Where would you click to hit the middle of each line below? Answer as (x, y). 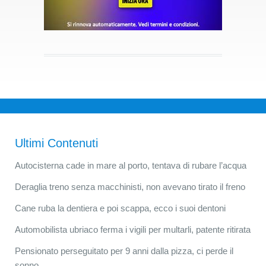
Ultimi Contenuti (56, 143)
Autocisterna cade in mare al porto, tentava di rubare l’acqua (131, 165)
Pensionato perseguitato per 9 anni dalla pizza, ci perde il (124, 251)
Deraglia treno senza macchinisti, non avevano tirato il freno (130, 186)
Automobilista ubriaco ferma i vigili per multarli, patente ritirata (133, 229)
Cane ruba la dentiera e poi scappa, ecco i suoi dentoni (120, 208)
